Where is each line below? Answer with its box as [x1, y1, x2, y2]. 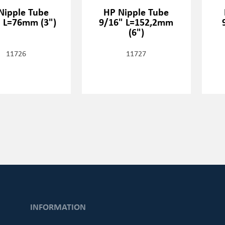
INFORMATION [30, 200, 86, 213]
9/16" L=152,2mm [99, 15, 174, 29]
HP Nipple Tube [103, 5, 169, 19]
